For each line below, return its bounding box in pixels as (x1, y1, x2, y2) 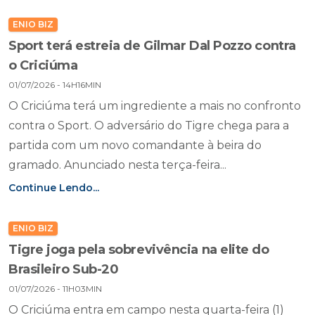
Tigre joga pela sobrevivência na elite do (8, 242, 269, 257)
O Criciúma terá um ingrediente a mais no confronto (8, 99, 301, 112)
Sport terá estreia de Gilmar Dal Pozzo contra (8, 38, 296, 53)
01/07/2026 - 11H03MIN (8, 283, 102, 294)
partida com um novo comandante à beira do (8, 139, 262, 152)
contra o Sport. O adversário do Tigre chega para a (8, 119, 289, 132)
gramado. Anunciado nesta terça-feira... (8, 158, 226, 172)
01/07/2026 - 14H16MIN (8, 79, 101, 90)
